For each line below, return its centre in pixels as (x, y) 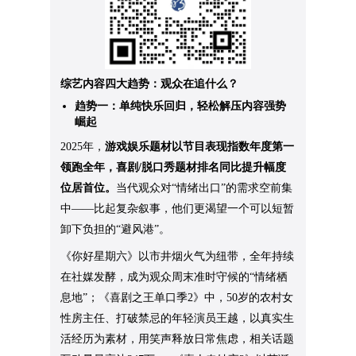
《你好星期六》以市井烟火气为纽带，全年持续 (178, 257)
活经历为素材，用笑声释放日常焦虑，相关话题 (178, 339)
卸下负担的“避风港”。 (116, 230)
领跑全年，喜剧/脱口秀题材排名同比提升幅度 (174, 168)
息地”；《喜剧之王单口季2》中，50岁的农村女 (177, 298)
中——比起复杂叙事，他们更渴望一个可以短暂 (178, 209)
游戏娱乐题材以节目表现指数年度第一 (200, 147)
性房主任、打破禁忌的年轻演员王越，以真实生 (178, 319)
